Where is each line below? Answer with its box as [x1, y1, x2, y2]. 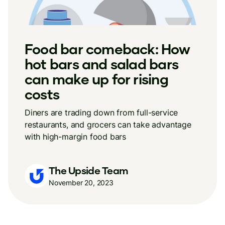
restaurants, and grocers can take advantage [25, 120, 191, 130]
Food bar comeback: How [25, 40, 190, 57]
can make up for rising [25, 70, 168, 87]
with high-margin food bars [25, 132, 127, 142]
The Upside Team [49, 164, 129, 176]
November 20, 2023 [49, 178, 114, 187]
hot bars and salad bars [25, 55, 178, 72]
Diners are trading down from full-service [25, 107, 178, 118]
